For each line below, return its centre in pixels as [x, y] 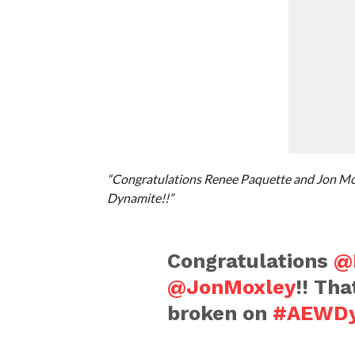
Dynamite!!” [140, 197]
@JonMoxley [231, 286]
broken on [219, 313]
